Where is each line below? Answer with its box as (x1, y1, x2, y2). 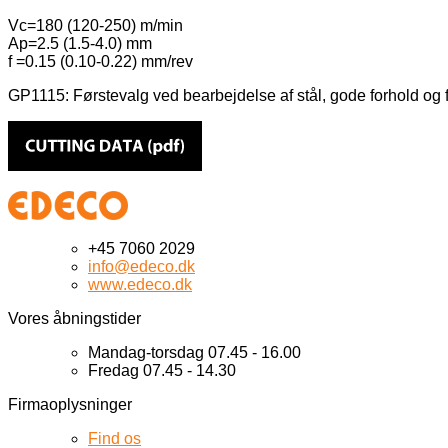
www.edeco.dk (88, 276, 192, 294)
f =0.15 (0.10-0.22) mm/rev (8, 52, 193, 70)
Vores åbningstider (8, 310, 141, 328)
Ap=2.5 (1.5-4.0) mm (8, 34, 152, 52)
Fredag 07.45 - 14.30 (88, 362, 236, 380)
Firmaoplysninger (8, 396, 132, 414)
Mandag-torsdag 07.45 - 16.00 (88, 344, 301, 362)
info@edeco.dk (88, 258, 195, 276)
